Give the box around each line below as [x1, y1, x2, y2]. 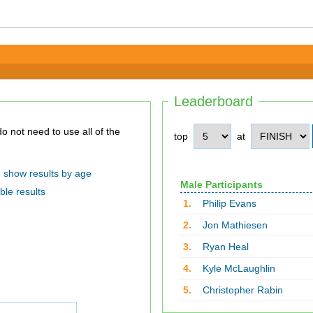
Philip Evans [202, 198, 256, 209]
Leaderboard [174, 94, 253, 109]
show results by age [3, 168, 92, 179]
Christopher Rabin [202, 284, 283, 296]
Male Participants [180, 179, 263, 190]
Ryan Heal [202, 241, 249, 252]
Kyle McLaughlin [202, 263, 275, 274]
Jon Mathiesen [202, 219, 268, 231]
